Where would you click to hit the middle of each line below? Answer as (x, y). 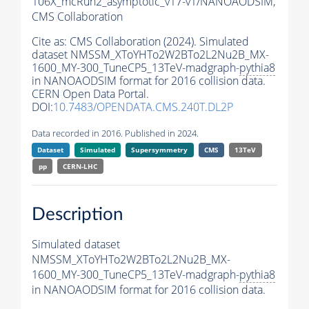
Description (78, 214)
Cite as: (51, 42)
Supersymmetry (160, 150)
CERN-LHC (80, 167)
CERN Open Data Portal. (90, 94)
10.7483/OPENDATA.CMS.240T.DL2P (143, 107)
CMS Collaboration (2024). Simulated (159, 42)
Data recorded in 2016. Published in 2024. (115, 133)
